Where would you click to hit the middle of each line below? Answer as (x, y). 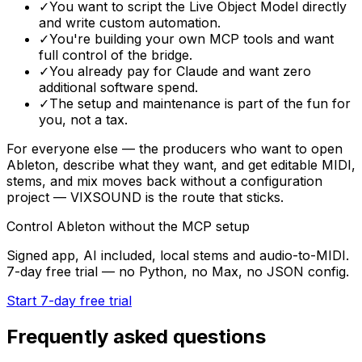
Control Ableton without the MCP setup (128, 227)
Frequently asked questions (136, 337)
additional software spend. (118, 88)
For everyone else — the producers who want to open (175, 149)
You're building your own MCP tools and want (192, 39)
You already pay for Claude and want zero (180, 72)
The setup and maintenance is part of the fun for (200, 104)
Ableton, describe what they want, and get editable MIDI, (181, 165)
